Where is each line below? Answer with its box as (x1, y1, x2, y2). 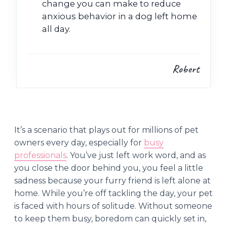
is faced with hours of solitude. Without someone (14, 201, 212, 211)
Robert (172, 61, 199, 76)
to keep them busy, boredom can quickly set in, (14, 213, 206, 223)
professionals (14, 150, 66, 160)
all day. (42, 23, 70, 34)
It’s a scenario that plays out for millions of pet (14, 125, 199, 135)
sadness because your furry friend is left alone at (14, 175, 211, 185)
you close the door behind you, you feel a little (14, 163, 203, 173)
